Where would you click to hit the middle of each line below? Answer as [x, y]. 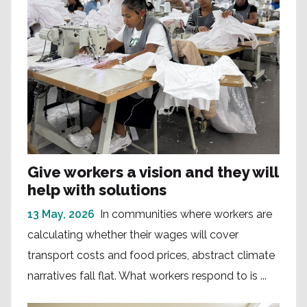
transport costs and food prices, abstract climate [151, 256]
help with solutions [97, 190]
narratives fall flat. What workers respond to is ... [147, 276]
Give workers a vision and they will [153, 172]
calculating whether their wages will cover [133, 235]
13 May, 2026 [61, 214]
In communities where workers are [186, 214]
